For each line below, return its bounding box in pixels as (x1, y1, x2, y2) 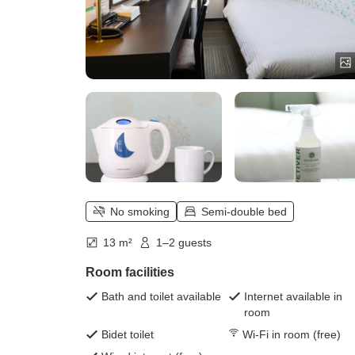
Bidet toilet (101, 328, 154, 342)
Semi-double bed (201, 205, 287, 219)
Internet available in (244, 290, 342, 303)
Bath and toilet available (101, 290, 221, 303)
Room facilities (86, 265, 174, 280)
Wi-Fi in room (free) (242, 328, 341, 342)
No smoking (110, 205, 170, 219)
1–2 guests (156, 236, 212, 250)
